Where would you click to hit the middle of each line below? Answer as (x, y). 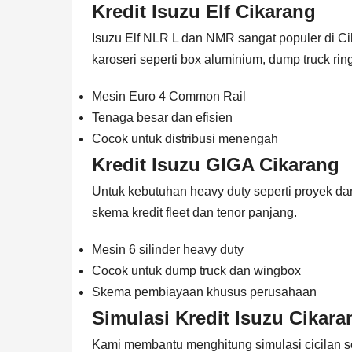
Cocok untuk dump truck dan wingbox (196, 270)
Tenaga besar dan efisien (162, 117)
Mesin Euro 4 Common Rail (169, 96)
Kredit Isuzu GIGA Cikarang (216, 164)
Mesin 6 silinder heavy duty (168, 249)
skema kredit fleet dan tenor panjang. (194, 212)
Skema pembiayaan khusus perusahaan (204, 291)
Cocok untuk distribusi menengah (185, 138)
